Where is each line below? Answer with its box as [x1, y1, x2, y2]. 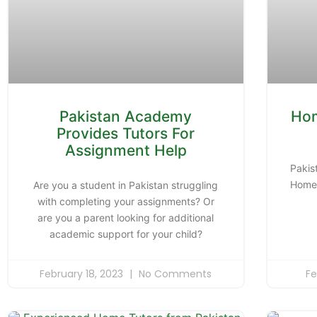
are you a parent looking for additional [38, 211, 214, 224]
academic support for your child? [49, 227, 202, 240]
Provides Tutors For [57, 124, 195, 142]
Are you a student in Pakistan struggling [33, 178, 219, 191]
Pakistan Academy [59, 107, 192, 125]
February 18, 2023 [40, 266, 127, 281]
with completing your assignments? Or [37, 195, 214, 207]
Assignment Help [64, 141, 187, 159]
